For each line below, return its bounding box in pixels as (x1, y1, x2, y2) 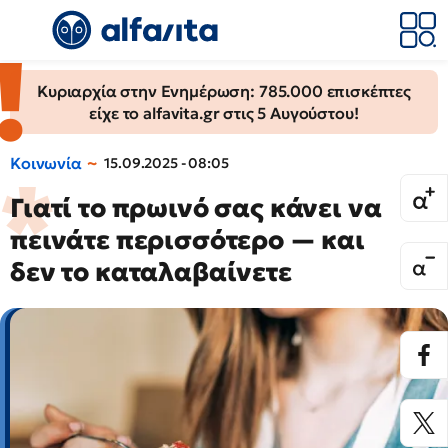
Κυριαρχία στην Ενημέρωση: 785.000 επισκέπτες (37, 81, 411, 101)
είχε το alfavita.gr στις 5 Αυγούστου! (89, 103, 359, 123)
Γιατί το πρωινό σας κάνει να (10, 192, 382, 224)
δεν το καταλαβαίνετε (10, 256, 292, 288)
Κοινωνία (10, 153, 82, 173)
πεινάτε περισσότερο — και (10, 224, 365, 256)
